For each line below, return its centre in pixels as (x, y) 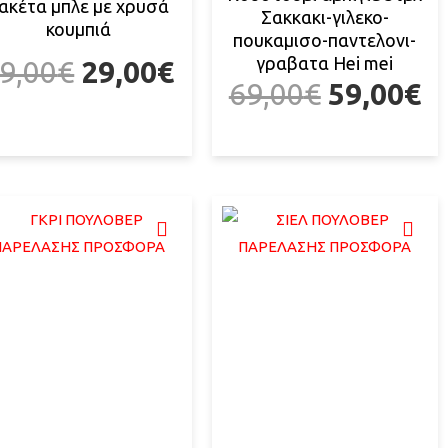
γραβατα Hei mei (325, 63)
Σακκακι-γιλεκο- (324, 17)
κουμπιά (78, 29)
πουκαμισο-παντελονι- (325, 40)
